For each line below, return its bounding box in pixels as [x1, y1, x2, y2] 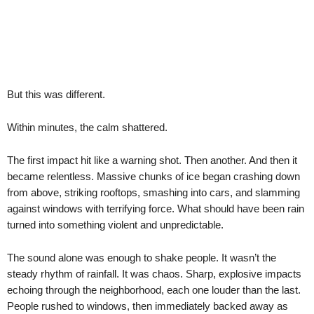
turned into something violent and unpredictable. [7, 219, 224, 231]
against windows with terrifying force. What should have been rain [7, 203, 304, 214]
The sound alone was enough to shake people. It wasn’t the [7, 252, 276, 264]
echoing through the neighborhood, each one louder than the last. [7, 284, 301, 296]
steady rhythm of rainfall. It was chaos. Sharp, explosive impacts [7, 268, 301, 280]
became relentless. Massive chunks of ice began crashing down [7, 170, 300, 182]
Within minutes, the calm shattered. [7, 121, 168, 133]
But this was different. [7, 88, 105, 100]
